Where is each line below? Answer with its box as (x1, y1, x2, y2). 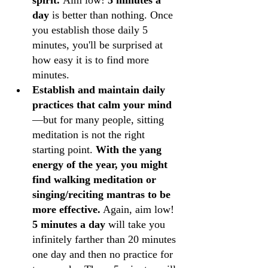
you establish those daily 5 (32, 24, 151, 36)
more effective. (32, 203, 100, 215)
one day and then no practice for (32, 248, 176, 260)
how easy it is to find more (32, 54, 152, 66)
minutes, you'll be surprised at (32, 39, 166, 51)
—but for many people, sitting (32, 114, 167, 126)
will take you (105, 218, 168, 230)
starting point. (32, 144, 96, 156)
